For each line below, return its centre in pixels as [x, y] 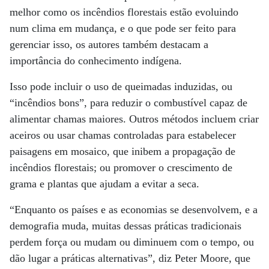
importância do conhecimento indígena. [96, 61]
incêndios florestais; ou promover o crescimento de [121, 168]
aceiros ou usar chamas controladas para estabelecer [123, 135]
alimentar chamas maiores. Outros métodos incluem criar [134, 119]
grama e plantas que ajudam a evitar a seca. [104, 184]
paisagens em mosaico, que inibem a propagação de [122, 151]
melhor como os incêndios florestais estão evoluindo [124, 12]
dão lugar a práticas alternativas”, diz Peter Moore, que [130, 258]
